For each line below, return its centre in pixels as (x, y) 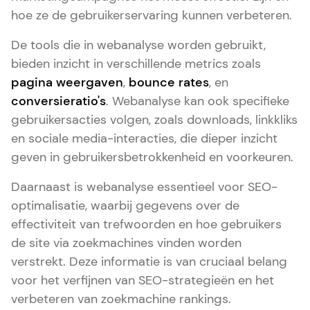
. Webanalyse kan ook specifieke (198, 101)
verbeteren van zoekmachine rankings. (121, 299)
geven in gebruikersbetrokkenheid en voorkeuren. (152, 157)
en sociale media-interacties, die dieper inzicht (144, 138)
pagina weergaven (67, 82)
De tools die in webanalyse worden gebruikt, (138, 45)
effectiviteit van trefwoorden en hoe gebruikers (146, 224)
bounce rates (169, 82)
